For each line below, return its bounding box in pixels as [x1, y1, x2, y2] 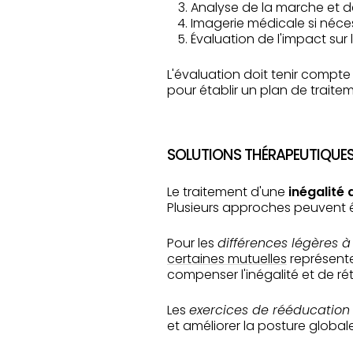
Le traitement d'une [167, 183, 288, 201]
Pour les [167, 234, 217, 252]
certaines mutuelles [167, 250, 287, 268]
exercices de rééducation [189, 301, 350, 319]
